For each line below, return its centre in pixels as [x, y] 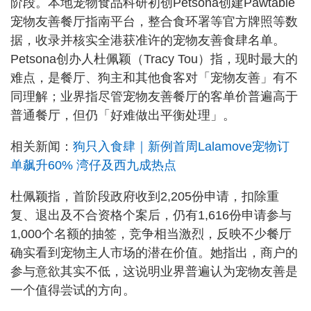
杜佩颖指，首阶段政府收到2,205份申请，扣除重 [145, 197]
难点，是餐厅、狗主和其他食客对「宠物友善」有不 [154, 78]
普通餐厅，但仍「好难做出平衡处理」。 [123, 116]
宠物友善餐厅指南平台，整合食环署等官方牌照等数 [154, 22]
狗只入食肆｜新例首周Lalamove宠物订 [181, 147]
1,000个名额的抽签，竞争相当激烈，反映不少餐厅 [151, 234]
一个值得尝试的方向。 [73, 291]
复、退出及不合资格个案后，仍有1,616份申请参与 [151, 216]
